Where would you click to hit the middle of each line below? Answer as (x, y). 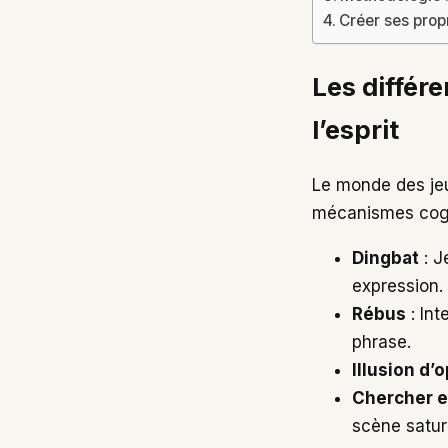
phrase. (381, 341)
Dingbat (385, 257)
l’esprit (355, 129)
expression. (397, 285)
